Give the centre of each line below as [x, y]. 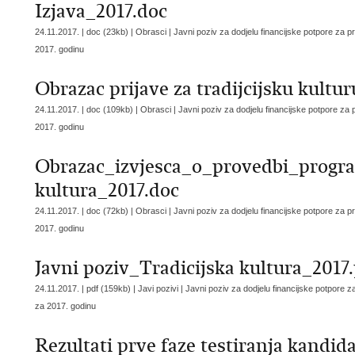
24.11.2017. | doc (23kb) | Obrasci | [104, 32]
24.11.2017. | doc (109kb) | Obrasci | [107, 109]
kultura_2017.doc [107, 190]
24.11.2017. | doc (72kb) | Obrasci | [104, 211]
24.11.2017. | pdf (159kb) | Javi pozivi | [110, 288]
